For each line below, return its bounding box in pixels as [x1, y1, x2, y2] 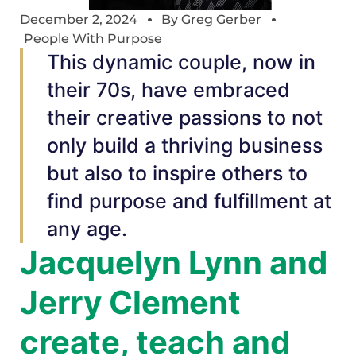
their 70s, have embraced [47, 78, 290, 103]
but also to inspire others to [47, 161, 308, 186]
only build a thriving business [47, 133, 323, 158]
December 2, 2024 [20, 12, 137, 28]
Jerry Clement [20, 283, 241, 323]
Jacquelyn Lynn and [20, 243, 327, 283]
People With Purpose [24, 31, 162, 47]
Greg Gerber [181, 12, 261, 28]
